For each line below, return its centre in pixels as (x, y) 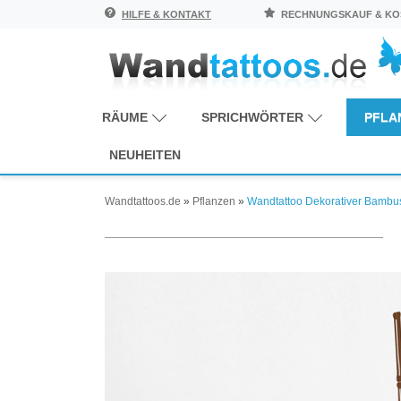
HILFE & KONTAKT (166, 14)
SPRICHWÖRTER (253, 117)
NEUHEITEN (145, 154)
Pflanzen (214, 201)
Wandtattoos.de (143, 201)
